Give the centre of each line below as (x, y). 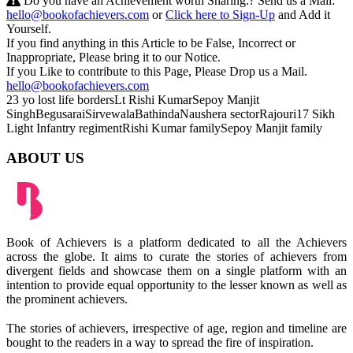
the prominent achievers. (67, 299)
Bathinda (157, 113)
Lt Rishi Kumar (153, 99)
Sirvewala (110, 113)
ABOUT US (45, 158)
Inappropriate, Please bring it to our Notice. (113, 57)
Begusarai (60, 113)
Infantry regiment (79, 128)
